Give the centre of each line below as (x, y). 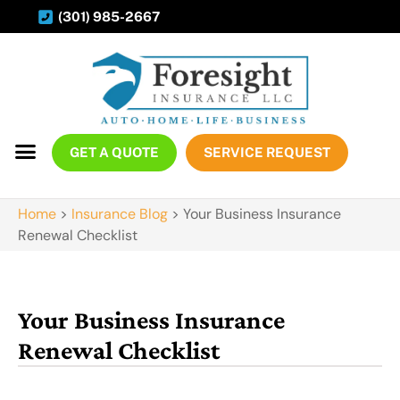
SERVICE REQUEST (267, 153)
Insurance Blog (120, 214)
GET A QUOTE (114, 153)
